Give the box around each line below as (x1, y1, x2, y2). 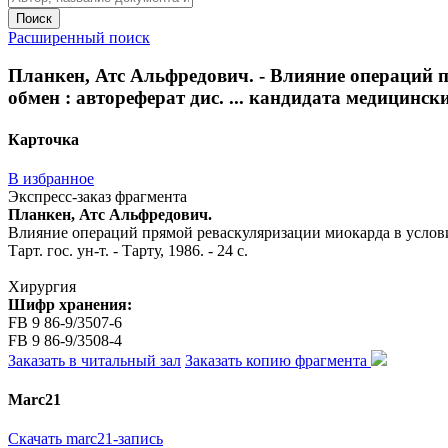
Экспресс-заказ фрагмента (8, 187, 187, 205)
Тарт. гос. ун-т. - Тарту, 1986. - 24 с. (8, 241, 248, 259)
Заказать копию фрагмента (185, 351, 371, 369)
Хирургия (8, 277, 76, 295)
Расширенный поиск (8, 28, 150, 46)
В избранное (8, 169, 94, 187)
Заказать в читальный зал (8, 351, 181, 369)
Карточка (8, 130, 79, 148)
